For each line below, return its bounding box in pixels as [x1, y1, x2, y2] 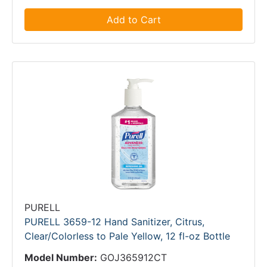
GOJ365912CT [100, 252, 167, 263]
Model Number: [24, 252, 97, 263]
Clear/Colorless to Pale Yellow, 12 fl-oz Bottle [24, 230, 230, 242]
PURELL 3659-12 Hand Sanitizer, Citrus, [24, 216, 204, 228]
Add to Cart [106, 14, 161, 26]
